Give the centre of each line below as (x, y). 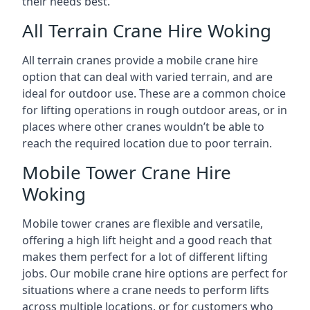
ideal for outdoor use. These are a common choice (154, 93)
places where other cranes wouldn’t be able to (143, 127)
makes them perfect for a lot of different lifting (145, 257)
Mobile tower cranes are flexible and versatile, (143, 224)
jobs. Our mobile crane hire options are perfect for (155, 273)
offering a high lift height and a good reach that (147, 240)
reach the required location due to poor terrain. (147, 143)
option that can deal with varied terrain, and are (147, 77)
